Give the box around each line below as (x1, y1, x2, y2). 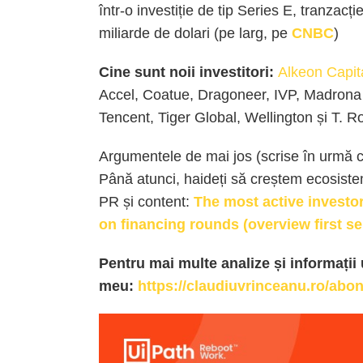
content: (134, 194, 194, 210)
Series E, (233, 2, 301, 19)
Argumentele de (99, 148, 206, 164)
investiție (137, 2, 194, 19)
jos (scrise (229, 148, 303, 164)
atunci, (133, 171, 184, 187)
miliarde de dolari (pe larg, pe (99, 25, 292, 41)
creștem (250, 171, 302, 187)
